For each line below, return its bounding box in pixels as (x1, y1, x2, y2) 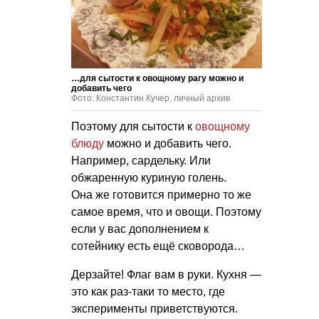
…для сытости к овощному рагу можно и (71, 73, 244, 83)
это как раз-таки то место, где (71, 285, 225, 298)
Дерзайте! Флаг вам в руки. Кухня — (71, 268, 261, 281)
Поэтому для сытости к (71, 120, 195, 132)
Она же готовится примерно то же (71, 188, 251, 201)
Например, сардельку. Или (71, 154, 211, 167)
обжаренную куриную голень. (71, 171, 226, 184)
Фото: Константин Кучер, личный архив (71, 93, 230, 103)
